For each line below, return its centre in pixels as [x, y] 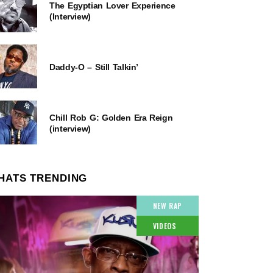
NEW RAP [167, 205]
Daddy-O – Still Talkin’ [94, 67]
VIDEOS [165, 225]
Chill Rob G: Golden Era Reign [111, 117]
